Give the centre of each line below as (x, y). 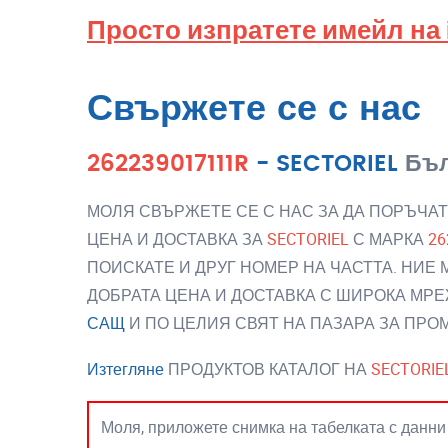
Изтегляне (125, 369)
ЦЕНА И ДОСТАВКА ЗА (177, 239)
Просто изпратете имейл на (266, 29)
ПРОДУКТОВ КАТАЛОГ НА (267, 369)
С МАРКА (388, 239)
